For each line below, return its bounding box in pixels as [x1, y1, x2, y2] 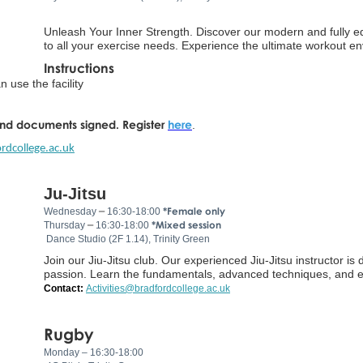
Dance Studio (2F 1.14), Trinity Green [44, 233, 212, 245]
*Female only [163, 204, 225, 217]
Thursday [44, 219, 88, 231]
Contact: [44, 282, 86, 294]
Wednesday [44, 205, 99, 217]
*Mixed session [152, 218, 221, 231]
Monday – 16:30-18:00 [44, 346, 151, 358]
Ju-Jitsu [44, 184, 106, 203]
